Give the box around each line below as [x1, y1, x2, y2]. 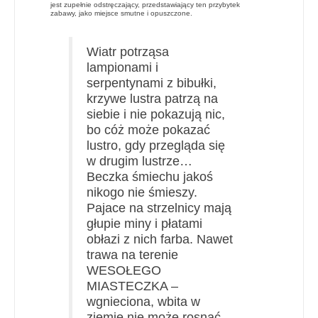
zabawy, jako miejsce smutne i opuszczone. [50, 9, 192, 17]
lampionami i [87, 60, 159, 75]
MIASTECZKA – [87, 278, 179, 293]
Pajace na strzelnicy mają [87, 200, 232, 215]
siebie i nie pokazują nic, [87, 106, 226, 121]
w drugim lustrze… [87, 153, 193, 168]
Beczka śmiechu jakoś [87, 169, 214, 184]
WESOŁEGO [87, 263, 162, 278]
